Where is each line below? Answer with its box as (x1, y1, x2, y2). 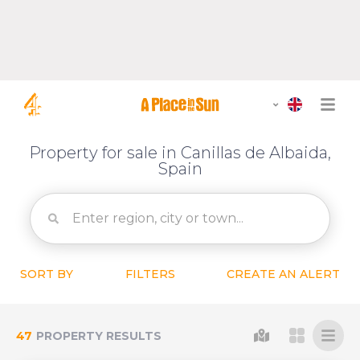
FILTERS (125, 267, 175, 281)
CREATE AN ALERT (227, 267, 340, 281)
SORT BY (20, 267, 73, 281)
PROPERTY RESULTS (36, 328, 162, 343)
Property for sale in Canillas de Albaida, (29, 143, 331, 162)
